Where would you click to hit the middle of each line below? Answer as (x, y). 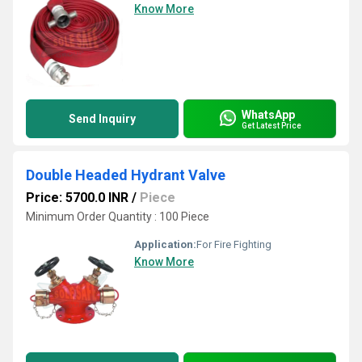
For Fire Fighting (234, 244)
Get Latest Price (271, 125)
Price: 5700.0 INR (77, 198)
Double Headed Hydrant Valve (126, 175)
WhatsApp (268, 114)
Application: (165, 244)
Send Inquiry (102, 119)
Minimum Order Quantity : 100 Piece (118, 217)
